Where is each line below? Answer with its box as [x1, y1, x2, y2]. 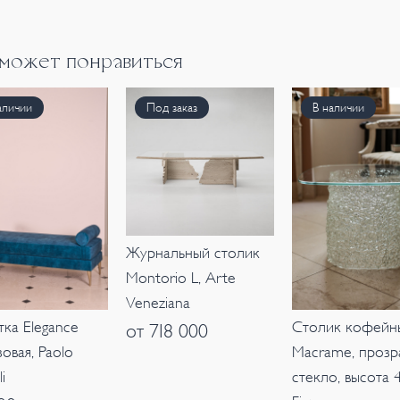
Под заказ [146, 100, 197, 114]
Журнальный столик [125, 244, 260, 262]
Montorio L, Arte [125, 269, 236, 287]
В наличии [312, 100, 365, 114]
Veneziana [125, 294, 190, 312]
